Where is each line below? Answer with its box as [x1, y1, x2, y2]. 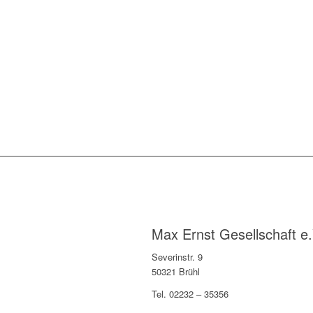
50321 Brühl [152, 264, 200, 278]
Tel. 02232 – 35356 [152, 286, 228, 300]
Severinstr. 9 [152, 249, 203, 263]
